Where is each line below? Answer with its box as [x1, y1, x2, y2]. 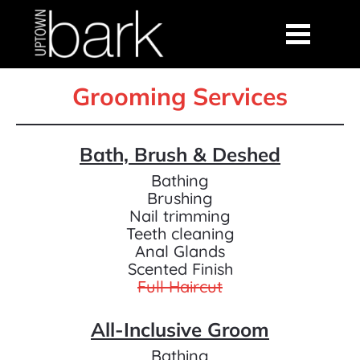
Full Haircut [137, 276, 223, 297]
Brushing [147, 187, 213, 208]
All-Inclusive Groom [91, 317, 269, 342]
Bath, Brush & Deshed [80, 141, 280, 166]
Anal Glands [135, 240, 225, 261]
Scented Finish [127, 258, 233, 279]
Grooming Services [72, 80, 288, 112]
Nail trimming [129, 205, 231, 226]
